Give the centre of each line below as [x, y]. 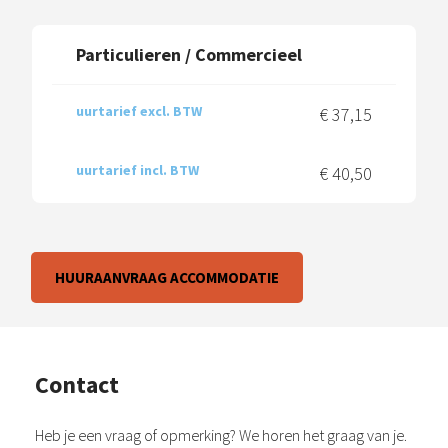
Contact [77, 384]
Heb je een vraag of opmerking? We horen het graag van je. [221, 434]
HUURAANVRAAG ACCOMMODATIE [167, 277]
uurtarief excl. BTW [139, 110]
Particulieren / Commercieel [189, 54]
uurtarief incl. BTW [137, 169]
